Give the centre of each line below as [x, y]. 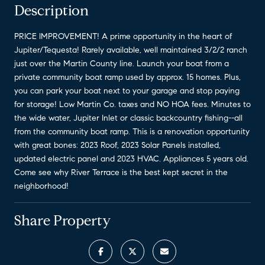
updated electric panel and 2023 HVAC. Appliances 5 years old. [131, 159]
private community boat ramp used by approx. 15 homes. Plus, [127, 77]
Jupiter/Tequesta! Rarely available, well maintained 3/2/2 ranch [131, 50]
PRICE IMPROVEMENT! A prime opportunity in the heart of [123, 36]
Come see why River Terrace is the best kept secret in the [121, 172]
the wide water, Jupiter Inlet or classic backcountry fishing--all [128, 118]
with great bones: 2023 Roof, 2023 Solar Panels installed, [117, 145]
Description [51, 10]
